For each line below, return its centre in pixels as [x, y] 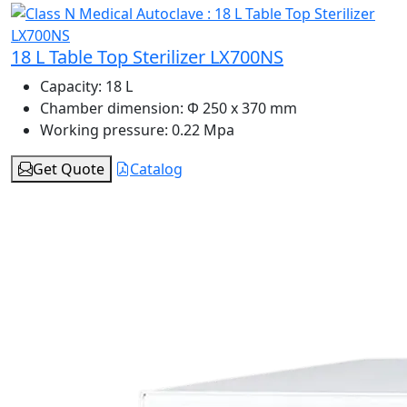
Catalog [156, 169]
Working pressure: [104, 130]
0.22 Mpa [201, 130]
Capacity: [71, 87]
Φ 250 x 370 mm [240, 109]
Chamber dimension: [112, 109]
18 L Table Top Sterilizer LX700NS [147, 57]
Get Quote [69, 169]
